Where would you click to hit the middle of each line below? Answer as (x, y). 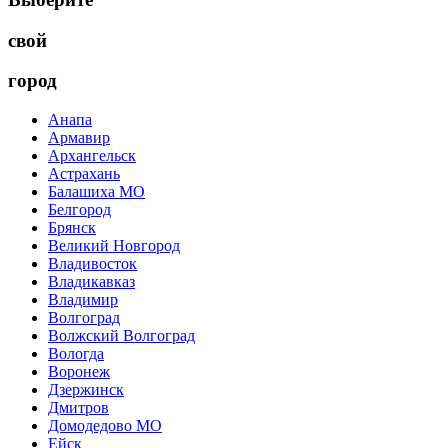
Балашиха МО (96, 192)
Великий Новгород (114, 246)
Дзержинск (86, 390)
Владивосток (92, 264)
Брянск (72, 228)
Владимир (83, 300)
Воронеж (79, 372)
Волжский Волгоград (121, 336)
